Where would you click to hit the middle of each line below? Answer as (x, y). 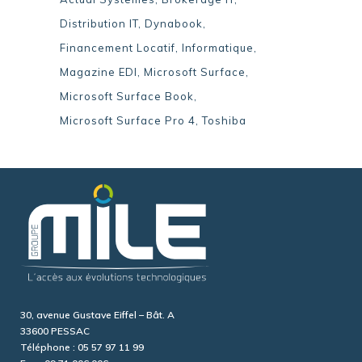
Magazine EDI (99, 72)
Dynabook (174, 24)
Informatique (218, 48)
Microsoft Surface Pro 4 (128, 121)
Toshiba (224, 121)
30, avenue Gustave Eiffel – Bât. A (97, 315)
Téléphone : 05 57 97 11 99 (82, 347)
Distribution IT (99, 24)
